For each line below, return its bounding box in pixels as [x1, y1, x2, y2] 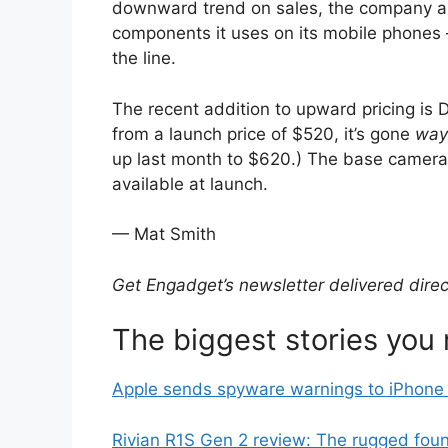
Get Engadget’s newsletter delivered [112, 274, 404, 295]
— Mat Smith [112, 224, 216, 245]
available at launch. [112, 173, 268, 194]
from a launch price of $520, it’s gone [112, 123, 415, 144]
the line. [112, 48, 176, 69]
